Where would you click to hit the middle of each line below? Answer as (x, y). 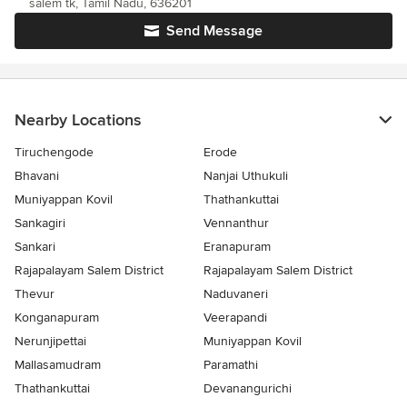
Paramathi (231, 365)
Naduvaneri (236, 294)
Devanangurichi (248, 388)
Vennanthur (236, 223)
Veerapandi (235, 318)
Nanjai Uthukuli (246, 176)
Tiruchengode (54, 152)
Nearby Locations (78, 120)
